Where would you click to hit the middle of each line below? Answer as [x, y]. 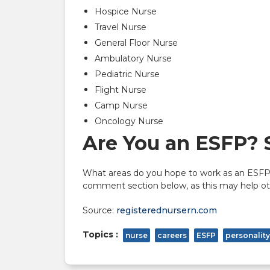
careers [172, 235]
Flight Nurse [121, 90]
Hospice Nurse [126, 11]
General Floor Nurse [136, 43]
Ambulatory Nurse [133, 58]
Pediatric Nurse [127, 74]
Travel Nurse [121, 27]
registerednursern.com [167, 210]
